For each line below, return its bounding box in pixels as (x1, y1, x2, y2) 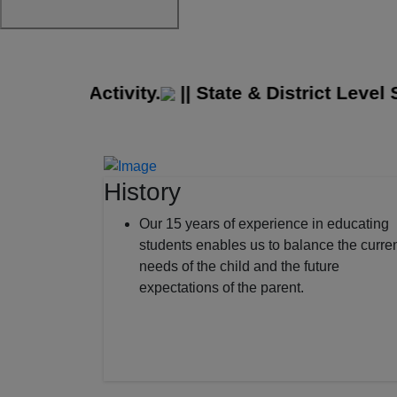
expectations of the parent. (139, 279, 304, 295)
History (104, 177, 181, 206)
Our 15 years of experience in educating (139, 215, 389, 231)
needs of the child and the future (139, 258, 339, 274)
